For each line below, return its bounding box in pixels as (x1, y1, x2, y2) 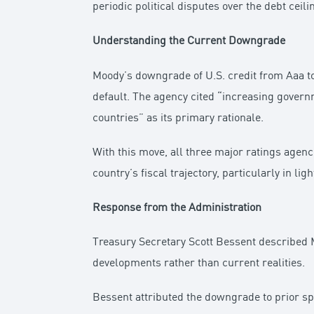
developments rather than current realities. (93, 258, 306, 270)
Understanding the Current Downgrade (93, 36, 286, 48)
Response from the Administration (93, 202, 262, 214)
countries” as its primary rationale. (93, 112, 264, 124)
